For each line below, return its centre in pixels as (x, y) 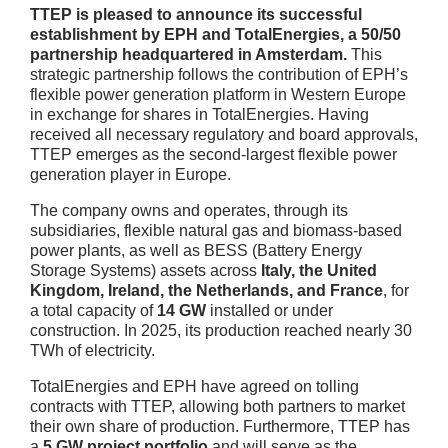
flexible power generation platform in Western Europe (218, 94)
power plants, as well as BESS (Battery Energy (196, 250)
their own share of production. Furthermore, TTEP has (220, 426)
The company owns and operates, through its (189, 210)
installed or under (269, 310)
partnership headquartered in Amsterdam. (188, 54)
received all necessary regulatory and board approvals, (224, 134)
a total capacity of (93, 310)
